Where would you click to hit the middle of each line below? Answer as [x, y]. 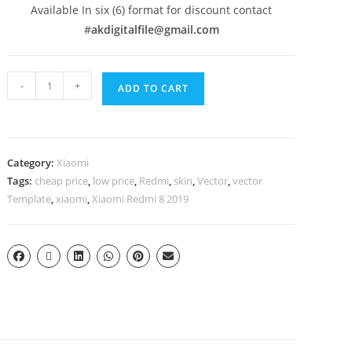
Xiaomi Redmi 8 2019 [141, 199]
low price [114, 181]
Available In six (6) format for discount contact [152, 10]
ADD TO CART [154, 88]
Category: [32, 163]
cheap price [62, 181]
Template [29, 199]
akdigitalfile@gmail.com [155, 29]
